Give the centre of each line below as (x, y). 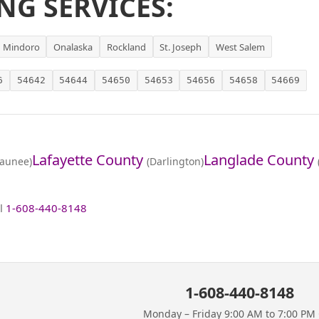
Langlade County (258, 159)
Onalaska (73, 47)
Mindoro (21, 47)
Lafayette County (87, 159)
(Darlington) (175, 161)
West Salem (240, 47)
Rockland (126, 47)
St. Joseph (181, 47)
